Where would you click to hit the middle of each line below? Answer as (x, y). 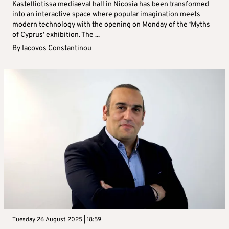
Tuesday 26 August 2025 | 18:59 (57, 220)
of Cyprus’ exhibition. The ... (56, 35)
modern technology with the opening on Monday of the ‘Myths (111, 25)
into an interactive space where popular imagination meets (106, 15)
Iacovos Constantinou (57, 49)
